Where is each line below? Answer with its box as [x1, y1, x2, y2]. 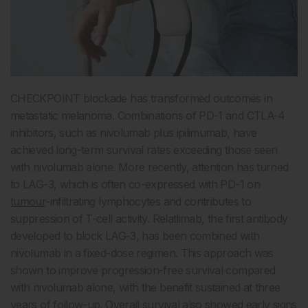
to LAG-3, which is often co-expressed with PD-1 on [10, 177, 260, 192]
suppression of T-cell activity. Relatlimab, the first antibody [10, 212, 288, 226]
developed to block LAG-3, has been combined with [10, 229, 260, 243]
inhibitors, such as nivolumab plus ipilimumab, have [10, 126, 257, 140]
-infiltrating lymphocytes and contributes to [45, 195, 252, 209]
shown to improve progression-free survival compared [10, 263, 276, 278]
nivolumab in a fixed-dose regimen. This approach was [10, 246, 274, 261]
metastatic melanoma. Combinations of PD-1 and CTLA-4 [10, 109, 285, 123]
